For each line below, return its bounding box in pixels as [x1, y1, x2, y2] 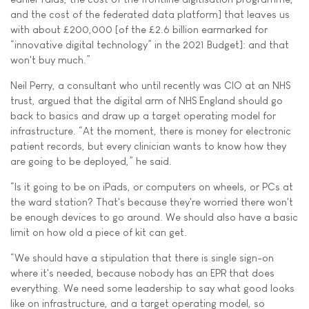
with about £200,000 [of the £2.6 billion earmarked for [10, 23, 268, 35]
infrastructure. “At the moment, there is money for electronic [10, 125, 291, 137]
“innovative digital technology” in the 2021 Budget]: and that [10, 39, 289, 50]
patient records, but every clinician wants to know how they [10, 140, 286, 152]
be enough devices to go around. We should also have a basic [10, 211, 298, 223]
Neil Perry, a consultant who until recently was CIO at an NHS [10, 79, 290, 91]
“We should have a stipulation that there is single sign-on [10, 252, 274, 263]
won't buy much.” [10, 54, 90, 66]
